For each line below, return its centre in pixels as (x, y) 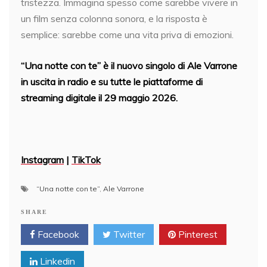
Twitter (128, 234)
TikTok (86, 160)
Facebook (57, 234)
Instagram (42, 160)
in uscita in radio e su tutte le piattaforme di (112, 82)
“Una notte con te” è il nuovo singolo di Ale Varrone (129, 66)
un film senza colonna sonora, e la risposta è (114, 18)
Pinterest (197, 234)
